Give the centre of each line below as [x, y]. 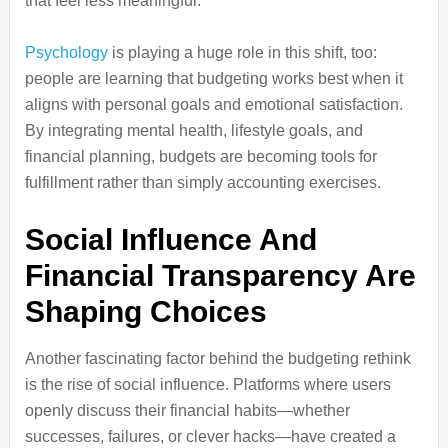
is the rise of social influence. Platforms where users [207, 384]
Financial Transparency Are [220, 275]
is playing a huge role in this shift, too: [242, 52]
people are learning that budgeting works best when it [213, 78]
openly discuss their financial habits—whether [187, 410]
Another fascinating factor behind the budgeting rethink [217, 358]
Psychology [66, 52]
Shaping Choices [145, 311]
